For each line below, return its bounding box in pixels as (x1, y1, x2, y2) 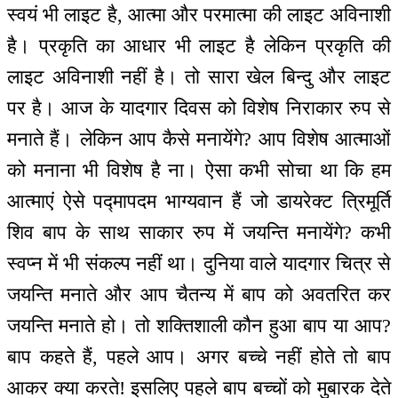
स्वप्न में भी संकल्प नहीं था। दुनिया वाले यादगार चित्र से (7, 252, 391, 275)
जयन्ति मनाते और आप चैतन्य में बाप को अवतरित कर (7, 283, 391, 306)
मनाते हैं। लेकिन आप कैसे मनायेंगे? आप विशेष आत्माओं (7, 128, 391, 151)
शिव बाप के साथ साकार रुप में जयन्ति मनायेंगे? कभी (7, 221, 391, 244)
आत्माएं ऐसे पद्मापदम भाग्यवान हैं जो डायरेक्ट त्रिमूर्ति (7, 190, 391, 213)
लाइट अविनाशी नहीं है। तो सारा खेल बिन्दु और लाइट (7, 66, 391, 89)
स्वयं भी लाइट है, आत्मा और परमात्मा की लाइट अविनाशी (7, 4, 391, 27)
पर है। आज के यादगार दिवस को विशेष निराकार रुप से (7, 97, 391, 120)
